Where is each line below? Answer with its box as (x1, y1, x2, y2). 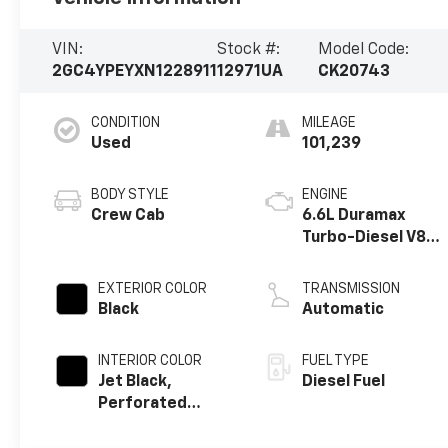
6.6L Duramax (302, 207, 407, 224)
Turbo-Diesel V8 (302, 229, 427, 246)
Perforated (98, 395, 188, 412)
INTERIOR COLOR (98, 353, 203, 368)
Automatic (302, 301, 385, 318)
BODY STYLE (91, 187, 170, 202)
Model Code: (317, 41, 409, 58)
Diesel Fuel (302, 373, 386, 390)
